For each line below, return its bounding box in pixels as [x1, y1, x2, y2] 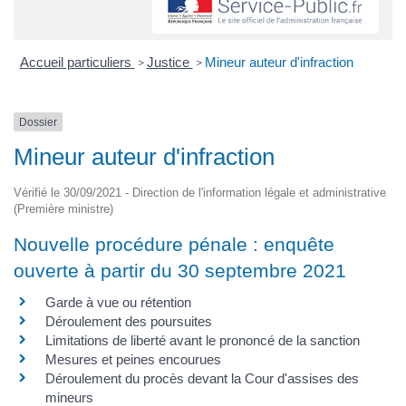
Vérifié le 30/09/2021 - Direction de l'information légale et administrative [14, 186, 386, 200]
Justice [146, 53, 193, 70]
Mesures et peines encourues [45, 352, 221, 368]
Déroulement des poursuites [45, 314, 212, 330]
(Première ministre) [14, 202, 113, 217]
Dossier [19, 115, 57, 129]
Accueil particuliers [19, 53, 135, 70]
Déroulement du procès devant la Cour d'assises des [45, 371, 359, 387]
